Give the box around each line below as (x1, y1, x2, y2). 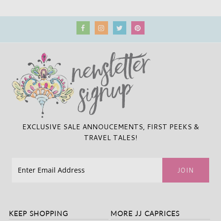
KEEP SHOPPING (8, 209, 68, 218)
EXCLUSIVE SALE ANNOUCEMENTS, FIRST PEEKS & (22, 121, 199, 132)
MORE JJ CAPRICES (110, 209, 180, 218)
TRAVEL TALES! (84, 132, 137, 143)
